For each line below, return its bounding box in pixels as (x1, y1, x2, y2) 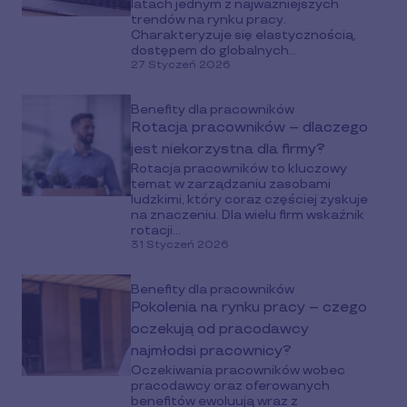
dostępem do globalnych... (131, 43, 297, 58)
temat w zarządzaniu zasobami (131, 176, 331, 192)
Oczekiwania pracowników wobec (131, 362, 345, 378)
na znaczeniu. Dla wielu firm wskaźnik (131, 207, 364, 223)
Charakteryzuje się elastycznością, (131, 27, 356, 43)
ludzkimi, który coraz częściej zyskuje (131, 192, 368, 207)
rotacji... (131, 223, 181, 238)
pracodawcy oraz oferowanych (131, 378, 330, 393)
